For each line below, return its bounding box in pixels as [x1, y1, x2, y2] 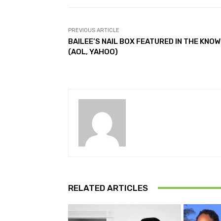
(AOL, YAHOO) [68, 47, 118, 56]
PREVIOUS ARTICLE [68, 27, 119, 34]
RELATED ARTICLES [68, 183, 148, 193]
